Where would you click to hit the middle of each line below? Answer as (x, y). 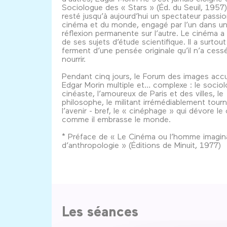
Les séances (100, 211)
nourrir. (74, 58)
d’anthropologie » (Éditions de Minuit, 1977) (141, 144)
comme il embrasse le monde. (116, 119)
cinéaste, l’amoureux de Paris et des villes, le (143, 93)
